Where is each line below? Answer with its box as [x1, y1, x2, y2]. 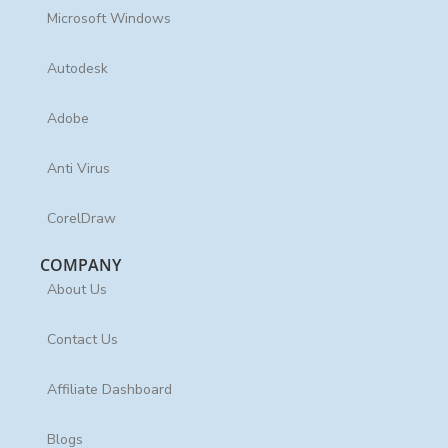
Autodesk [46, 59, 108, 79]
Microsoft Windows [46, 9, 171, 29]
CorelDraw [46, 209, 116, 229]
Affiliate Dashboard [46, 380, 172, 400]
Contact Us [46, 330, 118, 350]
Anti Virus [46, 159, 110, 179]
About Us [46, 280, 107, 300]
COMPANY [40, 253, 121, 276]
